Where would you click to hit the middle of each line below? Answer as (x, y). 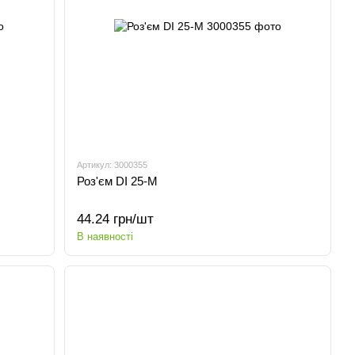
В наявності (105, 237)
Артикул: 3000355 (113, 165)
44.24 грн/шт (116, 219)
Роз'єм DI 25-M (118, 181)
